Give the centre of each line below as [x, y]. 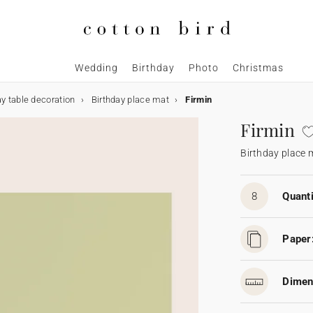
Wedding [96, 68]
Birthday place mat [130, 100]
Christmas [258, 68]
